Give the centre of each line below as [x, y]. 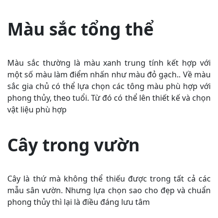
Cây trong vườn [73, 144]
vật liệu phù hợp [37, 109]
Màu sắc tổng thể [81, 28]
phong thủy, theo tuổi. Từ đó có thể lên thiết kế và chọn [109, 98]
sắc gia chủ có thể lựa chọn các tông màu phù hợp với [109, 86]
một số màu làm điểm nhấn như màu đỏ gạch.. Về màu [109, 74]
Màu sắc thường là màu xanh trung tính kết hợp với [109, 63]
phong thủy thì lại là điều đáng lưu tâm [79, 202]
